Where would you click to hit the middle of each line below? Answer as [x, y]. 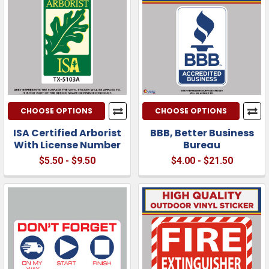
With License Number [67, 145]
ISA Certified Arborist [67, 133]
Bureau [202, 145]
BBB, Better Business [202, 133]
